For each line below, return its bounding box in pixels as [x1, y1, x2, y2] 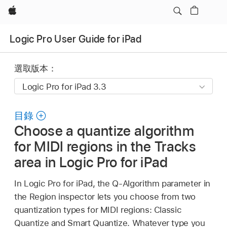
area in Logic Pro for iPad [14, 154, 168, 171]
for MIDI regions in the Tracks [14, 138, 197, 156]
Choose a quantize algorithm [14, 122, 195, 140]
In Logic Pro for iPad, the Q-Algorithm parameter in [14, 178, 210, 188]
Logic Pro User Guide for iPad [10, 32, 141, 45]
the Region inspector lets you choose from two [14, 191, 196, 202]
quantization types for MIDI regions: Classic [14, 204, 182, 215]
